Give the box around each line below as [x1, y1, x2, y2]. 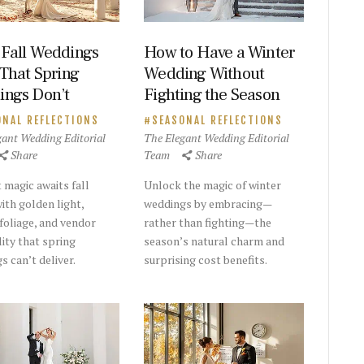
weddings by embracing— [144, 195, 273, 211]
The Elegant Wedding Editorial [144, 129, 290, 145]
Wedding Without [144, 62, 265, 84]
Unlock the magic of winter [144, 176, 282, 193]
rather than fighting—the [144, 214, 272, 230]
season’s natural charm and [144, 232, 285, 249]
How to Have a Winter [144, 41, 295, 63]
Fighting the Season [144, 83, 280, 106]
